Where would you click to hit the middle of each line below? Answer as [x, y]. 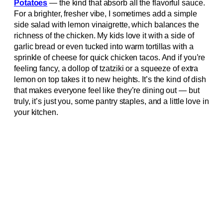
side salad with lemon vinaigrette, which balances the [107, 24]
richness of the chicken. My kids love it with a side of [104, 35]
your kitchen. [36, 112]
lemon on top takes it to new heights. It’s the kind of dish [110, 79]
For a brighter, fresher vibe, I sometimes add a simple [106, 13]
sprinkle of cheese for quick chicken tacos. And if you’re [110, 57]
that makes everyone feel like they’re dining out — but [107, 90]
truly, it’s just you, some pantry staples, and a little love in [111, 101]
